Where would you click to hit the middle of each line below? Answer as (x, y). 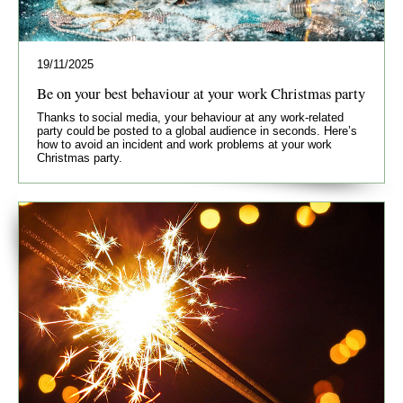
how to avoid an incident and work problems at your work (184, 144)
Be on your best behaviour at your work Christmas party (201, 93)
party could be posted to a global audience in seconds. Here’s (197, 130)
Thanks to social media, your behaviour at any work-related (190, 117)
